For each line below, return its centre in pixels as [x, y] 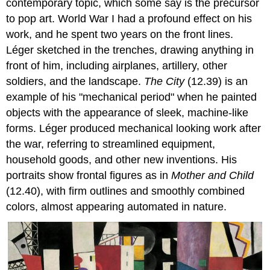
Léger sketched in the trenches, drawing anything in [130, 50]
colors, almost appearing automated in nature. [117, 206]
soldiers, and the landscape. [75, 81]
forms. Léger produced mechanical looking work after [134, 128]
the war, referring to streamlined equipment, [111, 144]
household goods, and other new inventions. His [122, 159]
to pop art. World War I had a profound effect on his [129, 18]
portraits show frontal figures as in [89, 175]
